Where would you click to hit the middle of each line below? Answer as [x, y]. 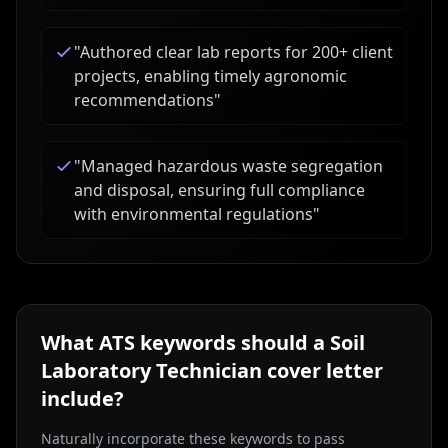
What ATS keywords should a [185, 342]
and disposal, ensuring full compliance [219, 190]
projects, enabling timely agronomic [210, 76]
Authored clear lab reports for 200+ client [236, 52]
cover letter [322, 370]
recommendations [144, 100]
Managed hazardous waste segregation [232, 166]
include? [82, 398]
